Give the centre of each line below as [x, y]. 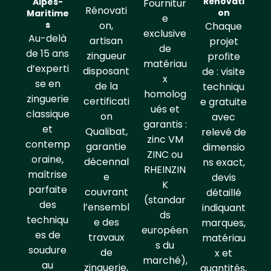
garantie [106, 147]
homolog [165, 94]
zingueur [106, 56]
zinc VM [165, 140]
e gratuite [224, 102]
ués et [165, 109]
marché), [165, 261]
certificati [106, 102]
